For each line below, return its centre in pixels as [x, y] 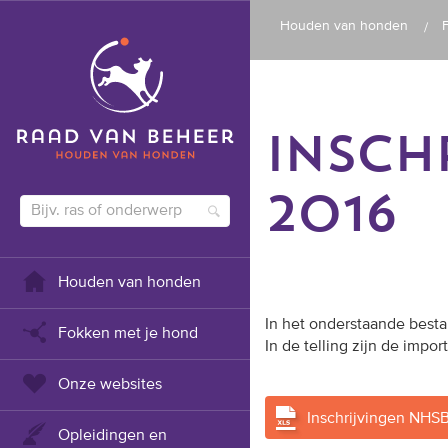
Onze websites [110, 385]
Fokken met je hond [128, 334]
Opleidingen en [112, 436]
